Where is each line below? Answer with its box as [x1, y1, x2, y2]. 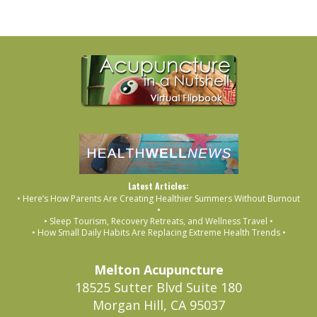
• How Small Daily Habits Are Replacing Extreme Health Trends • [31, 226, 286, 239]
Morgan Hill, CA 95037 [92, 296, 225, 314]
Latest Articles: [128, 179, 189, 192]
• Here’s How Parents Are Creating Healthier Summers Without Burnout [17, 192, 300, 205]
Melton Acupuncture [93, 261, 224, 279]
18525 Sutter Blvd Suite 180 [75, 279, 242, 296]
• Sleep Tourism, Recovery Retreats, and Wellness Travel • [44, 215, 273, 228]
